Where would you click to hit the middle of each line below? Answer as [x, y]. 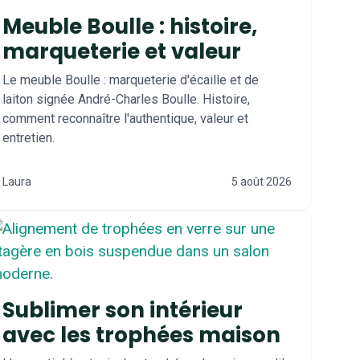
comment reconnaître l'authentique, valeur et [125, 119]
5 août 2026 [262, 182]
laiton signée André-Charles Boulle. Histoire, [126, 99]
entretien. [29, 138]
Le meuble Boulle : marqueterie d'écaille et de [131, 80]
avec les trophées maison [141, 335]
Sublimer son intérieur [123, 310]
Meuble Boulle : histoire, [130, 27]
